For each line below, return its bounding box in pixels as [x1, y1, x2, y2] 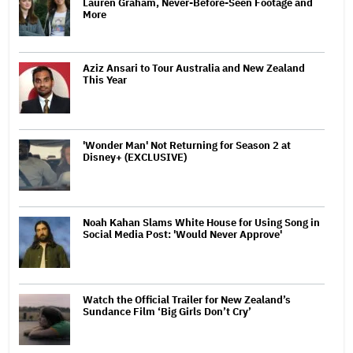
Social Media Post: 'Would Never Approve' [83, 227, 282, 241]
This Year [83, 72, 127, 87]
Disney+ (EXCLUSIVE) [83, 150, 187, 164]
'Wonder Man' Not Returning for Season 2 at [83, 138, 291, 152]
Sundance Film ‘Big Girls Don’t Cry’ [83, 304, 251, 318]
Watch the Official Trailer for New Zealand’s [83, 292, 291, 307]
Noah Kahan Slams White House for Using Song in [83, 215, 320, 229]
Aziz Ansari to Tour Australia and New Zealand [83, 61, 305, 75]
